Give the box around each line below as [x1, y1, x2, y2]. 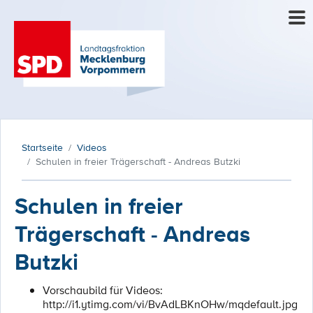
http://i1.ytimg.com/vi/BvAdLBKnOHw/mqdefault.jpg [43, 296, 298, 312]
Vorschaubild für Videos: [43, 282, 163, 298]
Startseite [22, 140, 63, 154]
